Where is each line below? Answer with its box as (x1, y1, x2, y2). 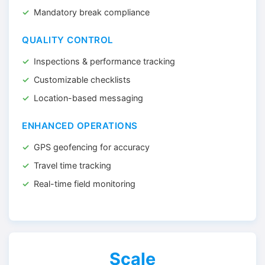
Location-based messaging (34, 93, 143, 103)
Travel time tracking (34, 160, 111, 170)
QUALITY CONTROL (22, 34, 114, 46)
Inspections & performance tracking (34, 56, 175, 66)
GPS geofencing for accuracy (34, 142, 150, 152)
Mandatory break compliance (34, 7, 150, 17)
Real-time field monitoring (34, 179, 135, 189)
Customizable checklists (34, 75, 131, 85)
